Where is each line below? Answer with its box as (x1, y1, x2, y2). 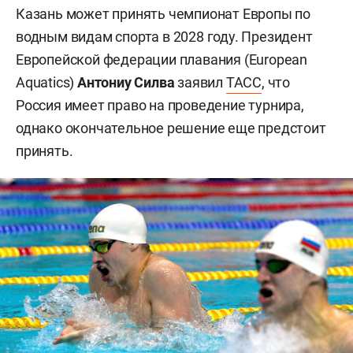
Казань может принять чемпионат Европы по (16, 6, 310, 22)
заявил (174, 74, 226, 91)
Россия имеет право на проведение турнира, (16, 97, 304, 113)
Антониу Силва (77, 74, 175, 91)
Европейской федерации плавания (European (16, 51, 307, 68)
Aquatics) (16, 74, 77, 91)
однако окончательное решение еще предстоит (16, 120, 326, 136)
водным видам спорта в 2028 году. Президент (16, 28, 313, 45)
